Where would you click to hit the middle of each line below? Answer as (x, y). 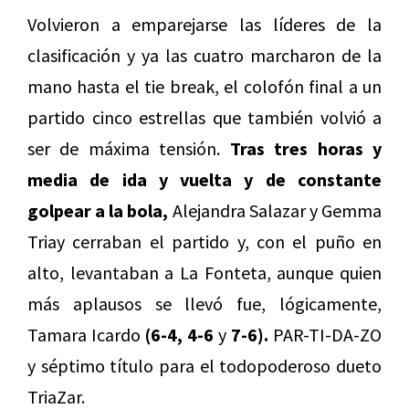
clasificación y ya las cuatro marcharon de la (204, 56)
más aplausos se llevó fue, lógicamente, (204, 304)
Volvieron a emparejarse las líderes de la (204, 25)
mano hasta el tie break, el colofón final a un (204, 87)
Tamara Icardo (86, 335)
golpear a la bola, (98, 211)
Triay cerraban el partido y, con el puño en (204, 242)
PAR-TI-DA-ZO (325, 335)
